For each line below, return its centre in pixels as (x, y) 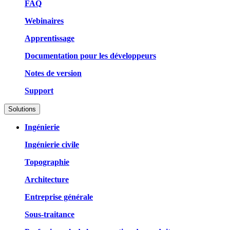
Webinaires (44, 21)
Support (39, 90)
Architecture (47, 179)
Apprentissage (50, 38)
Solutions (22, 109)
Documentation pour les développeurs (90, 55)
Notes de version (53, 73)
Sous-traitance (50, 214)
